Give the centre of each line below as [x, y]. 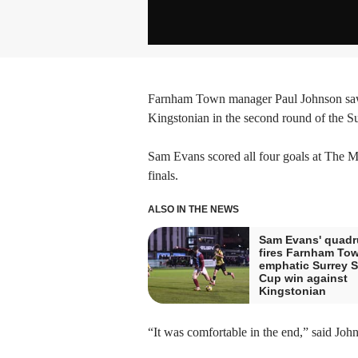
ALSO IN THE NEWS [193, 209]
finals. [163, 175]
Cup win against [303, 278]
